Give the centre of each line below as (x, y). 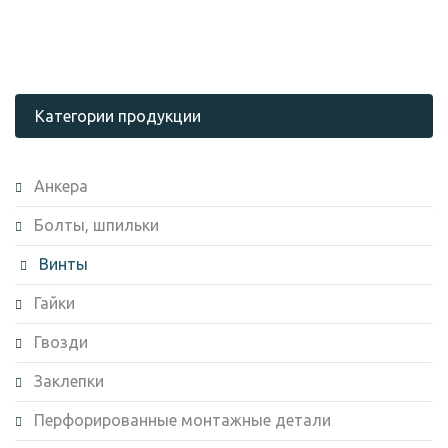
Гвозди (61, 341)
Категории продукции (118, 115)
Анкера (61, 185)
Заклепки (69, 380)
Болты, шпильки (96, 224)
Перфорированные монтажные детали (182, 419)
